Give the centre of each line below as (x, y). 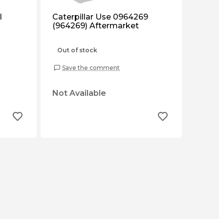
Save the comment (91, 67)
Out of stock (77, 50)
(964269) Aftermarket (96, 26)
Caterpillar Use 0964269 (100, 17)
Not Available (79, 93)
